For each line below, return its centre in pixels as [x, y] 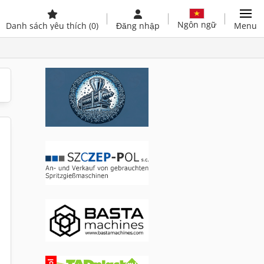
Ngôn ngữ [197, 24]
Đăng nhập [138, 26]
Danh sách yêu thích [47, 26]
